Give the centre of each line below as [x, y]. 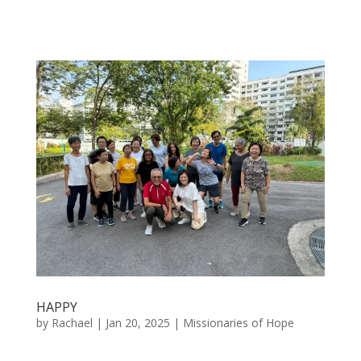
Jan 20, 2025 [137, 323]
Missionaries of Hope [238, 323]
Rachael [72, 323]
